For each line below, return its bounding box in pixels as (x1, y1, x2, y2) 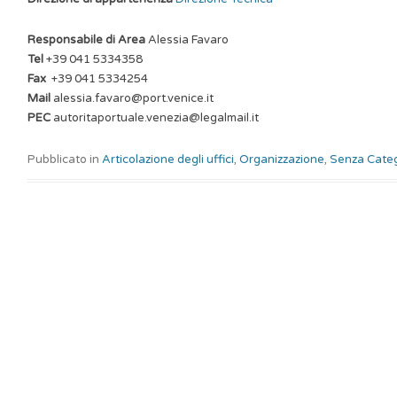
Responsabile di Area (27, 33, 145, 47)
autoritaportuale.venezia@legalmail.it (53, 111, 259, 125)
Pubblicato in (27, 152, 102, 167)
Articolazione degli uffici (102, 152, 234, 167)
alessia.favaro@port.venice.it (53, 91, 214, 105)
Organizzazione (239, 152, 324, 167)
